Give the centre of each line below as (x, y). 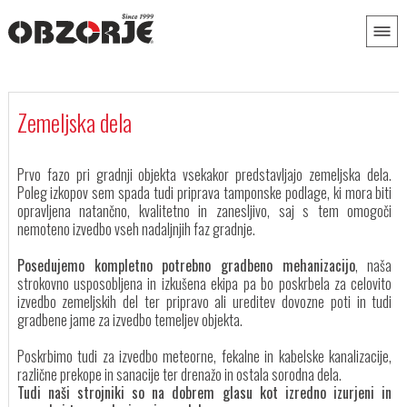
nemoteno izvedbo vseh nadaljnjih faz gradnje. (136, 229)
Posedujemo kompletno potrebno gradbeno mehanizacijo (186, 265)
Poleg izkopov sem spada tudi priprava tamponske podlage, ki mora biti (204, 193)
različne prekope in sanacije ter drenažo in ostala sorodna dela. (179, 374)
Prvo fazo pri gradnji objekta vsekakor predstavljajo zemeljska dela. (204, 174)
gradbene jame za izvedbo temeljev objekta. (129, 320)
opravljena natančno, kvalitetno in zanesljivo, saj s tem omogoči (204, 211)
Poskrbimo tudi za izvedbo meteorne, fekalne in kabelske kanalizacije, (204, 356)
